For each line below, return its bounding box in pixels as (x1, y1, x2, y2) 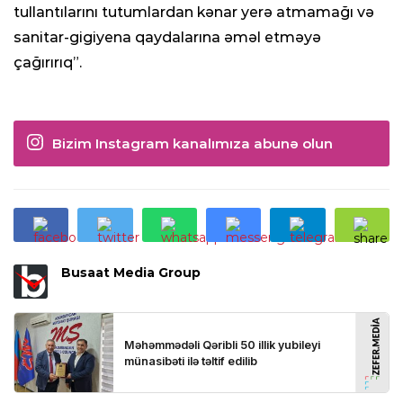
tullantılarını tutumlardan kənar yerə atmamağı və (13, 4, 374, 21)
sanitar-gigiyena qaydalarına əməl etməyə (13, 29, 321, 46)
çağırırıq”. (13, 54, 82, 71)
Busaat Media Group (61, 264, 201, 281)
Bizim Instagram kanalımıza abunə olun (52, 135, 333, 152)
